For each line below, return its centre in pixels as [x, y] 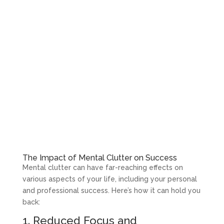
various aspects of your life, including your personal [109, 179]
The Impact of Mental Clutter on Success [99, 157]
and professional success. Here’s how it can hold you [111, 190]
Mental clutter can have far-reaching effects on [102, 167]
